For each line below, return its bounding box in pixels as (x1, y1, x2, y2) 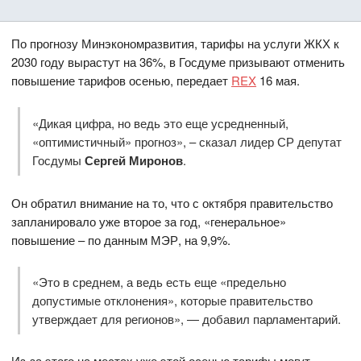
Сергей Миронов (84, 151, 183, 169)
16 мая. (256, 72, 301, 89)
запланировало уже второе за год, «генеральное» (11, 212, 287, 230)
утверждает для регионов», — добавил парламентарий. (31, 310, 341, 328)
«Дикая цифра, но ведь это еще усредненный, (31, 114, 288, 131)
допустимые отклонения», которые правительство (31, 292, 313, 309)
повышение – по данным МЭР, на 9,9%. (11, 230, 231, 248)
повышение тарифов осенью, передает (11, 72, 232, 89)
